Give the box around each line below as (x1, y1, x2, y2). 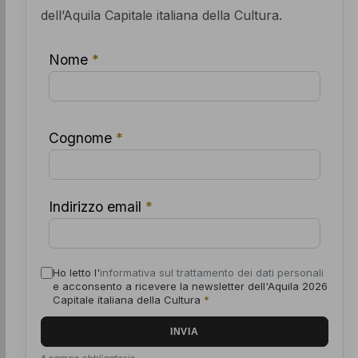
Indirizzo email (48, 197, 145, 215)
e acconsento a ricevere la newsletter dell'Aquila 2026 (52, 279, 328, 292)
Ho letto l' (52, 265, 100, 279)
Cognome (48, 129, 116, 146)
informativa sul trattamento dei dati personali (99, 265, 324, 279)
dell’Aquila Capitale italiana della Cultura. (40, 6, 282, 23)
